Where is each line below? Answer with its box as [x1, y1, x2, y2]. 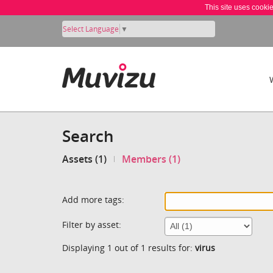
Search [62, 125, 114, 147]
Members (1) [122, 152, 181, 166]
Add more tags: [62, 193, 124, 205]
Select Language [63, 23, 119, 34]
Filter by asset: [62, 218, 121, 230]
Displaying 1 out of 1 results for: [62, 241, 195, 253]
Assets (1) [62, 152, 107, 166]
